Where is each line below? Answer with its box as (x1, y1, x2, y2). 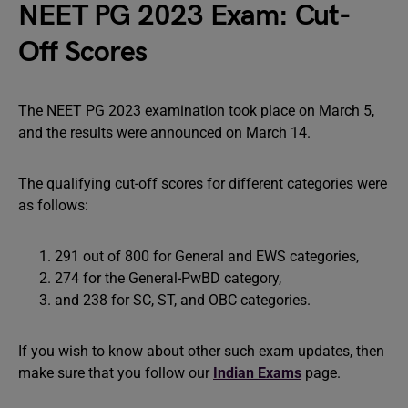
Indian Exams (213, 364, 301, 382)
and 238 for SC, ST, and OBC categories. (55, 291, 314, 309)
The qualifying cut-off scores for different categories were (18, 175, 387, 192)
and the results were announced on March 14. (18, 124, 314, 141)
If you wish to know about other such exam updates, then (18, 342, 384, 360)
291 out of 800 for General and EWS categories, (55, 248, 362, 265)
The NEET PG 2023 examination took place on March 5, (18, 102, 374, 119)
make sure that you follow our (18, 364, 213, 382)
